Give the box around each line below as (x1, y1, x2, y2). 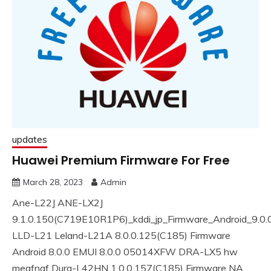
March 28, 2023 (23, 176, 83, 188)
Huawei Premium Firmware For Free (12, 151, 230, 169)
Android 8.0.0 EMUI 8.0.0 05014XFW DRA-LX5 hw (12, 245, 238, 258)
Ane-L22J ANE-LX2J (12, 196, 103, 209)
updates (12, 133, 47, 145)
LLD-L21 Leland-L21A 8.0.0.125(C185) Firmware (12, 229, 230, 241)
